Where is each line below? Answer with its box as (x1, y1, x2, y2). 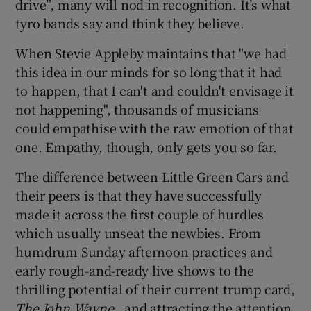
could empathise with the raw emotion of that (15, 118, 294, 137)
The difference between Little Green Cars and (15, 167, 289, 185)
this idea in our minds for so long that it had (15, 62, 283, 81)
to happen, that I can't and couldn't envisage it (15, 81, 294, 99)
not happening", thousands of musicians (15, 99, 259, 118)
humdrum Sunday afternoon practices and (15, 242, 273, 260)
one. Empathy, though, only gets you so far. (15, 137, 277, 155)
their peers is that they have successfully (15, 185, 262, 204)
